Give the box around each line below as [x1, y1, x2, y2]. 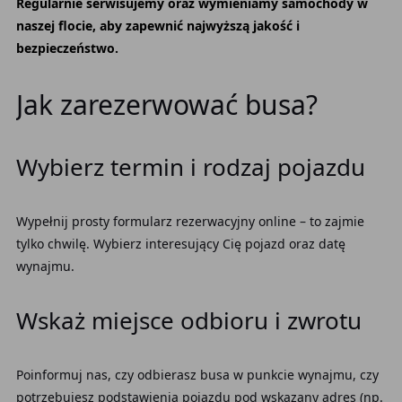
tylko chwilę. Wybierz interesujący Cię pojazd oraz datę [15, 235, 345, 252]
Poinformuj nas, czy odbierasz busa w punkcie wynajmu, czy [15, 366, 379, 383]
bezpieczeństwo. [15, 39, 118, 57]
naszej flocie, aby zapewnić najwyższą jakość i [15, 17, 300, 34]
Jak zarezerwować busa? [15, 86, 318, 123]
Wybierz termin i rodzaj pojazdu [15, 151, 365, 183]
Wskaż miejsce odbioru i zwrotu [15, 304, 362, 336]
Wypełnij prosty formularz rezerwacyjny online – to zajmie [15, 213, 364, 230]
